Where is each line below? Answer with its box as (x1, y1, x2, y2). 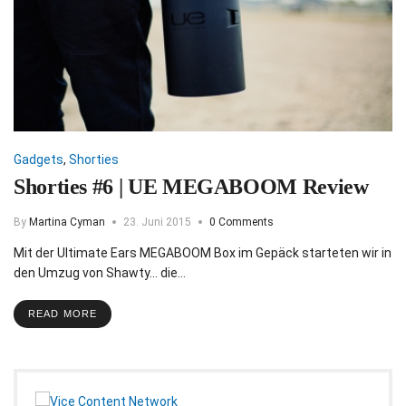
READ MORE (28, 307, 97, 319)
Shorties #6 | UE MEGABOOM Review (14, 174, 369, 198)
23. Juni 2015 (123, 215, 191, 228)
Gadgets (14, 151, 63, 167)
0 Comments (209, 215, 274, 228)
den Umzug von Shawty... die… (14, 265, 186, 280)
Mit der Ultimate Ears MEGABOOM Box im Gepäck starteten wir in (14, 245, 391, 260)
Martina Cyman (29, 215, 105, 228)
